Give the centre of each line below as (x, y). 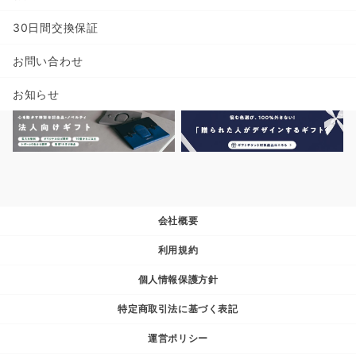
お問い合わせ (48, 61)
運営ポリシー (178, 339)
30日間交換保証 (56, 28)
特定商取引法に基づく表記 (178, 309)
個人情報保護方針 (178, 280)
